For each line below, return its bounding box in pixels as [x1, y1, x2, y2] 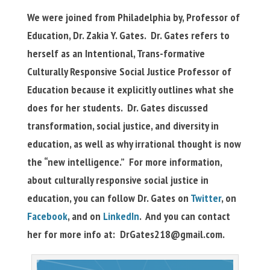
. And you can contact [139, 209, 230, 223]
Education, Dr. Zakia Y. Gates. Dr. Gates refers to [27, 28, 230, 42]
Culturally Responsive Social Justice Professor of [27, 64, 231, 78]
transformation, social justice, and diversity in [27, 119, 219, 133]
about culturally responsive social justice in [27, 173, 209, 187]
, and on [67, 209, 103, 223]
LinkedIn [102, 209, 139, 223]
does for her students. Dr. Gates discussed [27, 101, 208, 115]
